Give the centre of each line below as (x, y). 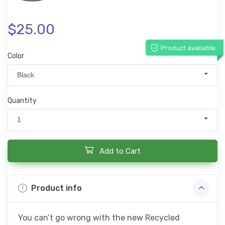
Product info (57, 188)
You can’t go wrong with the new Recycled (99, 217)
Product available (188, 48)
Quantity (22, 101)
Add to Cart (120, 151)
